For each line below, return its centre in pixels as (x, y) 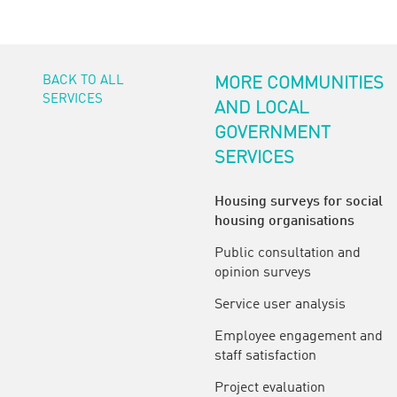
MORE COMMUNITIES (299, 84)
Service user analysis (280, 304)
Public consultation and (288, 253)
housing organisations (284, 221)
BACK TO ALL (83, 81)
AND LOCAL (261, 109)
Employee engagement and (299, 336)
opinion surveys (263, 272)
